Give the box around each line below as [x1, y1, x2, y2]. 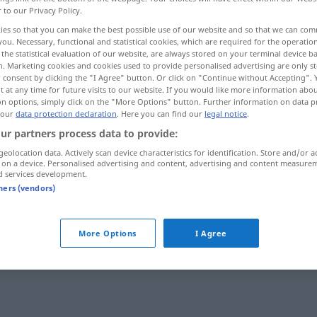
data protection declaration [16, 108, 117, 119]
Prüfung [157, 192, 198, 207]
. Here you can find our [117, 108, 204, 119]
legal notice [204, 108, 247, 119]
